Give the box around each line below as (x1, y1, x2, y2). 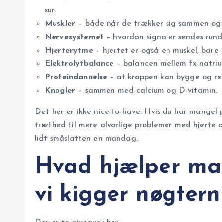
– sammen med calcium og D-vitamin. (75, 87, 218, 95)
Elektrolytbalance (45, 60, 114, 68)
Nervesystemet (45, 33, 104, 42)
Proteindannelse (45, 73, 108, 82)
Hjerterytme (45, 47, 93, 55)
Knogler (45, 87, 76, 95)
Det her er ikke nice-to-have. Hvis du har (35, 108, 190, 116)
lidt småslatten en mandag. (35, 135, 138, 143)
